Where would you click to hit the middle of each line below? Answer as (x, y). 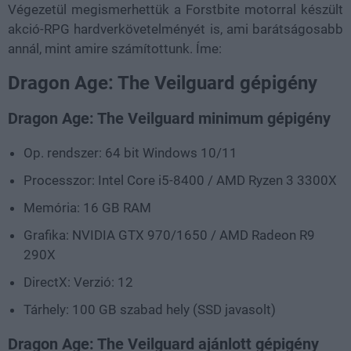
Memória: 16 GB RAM (87, 207)
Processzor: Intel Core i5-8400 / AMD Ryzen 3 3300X (180, 180)
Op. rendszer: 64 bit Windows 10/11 (130, 152)
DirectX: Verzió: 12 (78, 282)
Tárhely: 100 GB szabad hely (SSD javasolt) (150, 309)
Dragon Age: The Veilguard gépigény (163, 83)
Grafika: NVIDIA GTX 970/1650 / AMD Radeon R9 (169, 235)
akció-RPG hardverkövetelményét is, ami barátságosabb (175, 29)
